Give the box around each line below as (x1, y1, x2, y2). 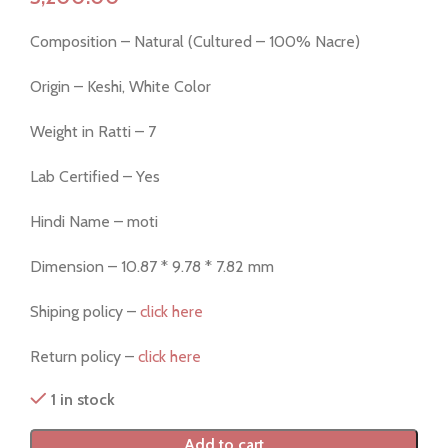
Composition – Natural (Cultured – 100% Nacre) (30, 32, 360, 52)
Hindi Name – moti (30, 212, 158, 232)
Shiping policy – (30, 302, 140, 322)
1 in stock (51, 390, 115, 410)
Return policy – (30, 347, 134, 367)
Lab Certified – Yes (30, 167, 160, 187)
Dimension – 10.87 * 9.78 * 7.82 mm (30, 257, 274, 277)
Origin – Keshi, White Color (30, 77, 211, 97)
